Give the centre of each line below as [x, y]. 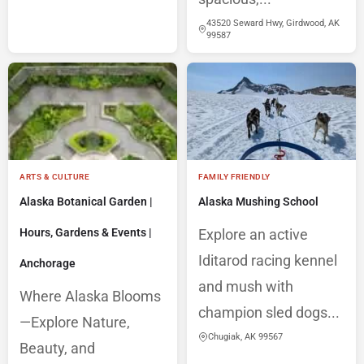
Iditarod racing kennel [268, 261]
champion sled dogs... [269, 313]
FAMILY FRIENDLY [234, 177]
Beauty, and [57, 349]
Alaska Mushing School [258, 202]
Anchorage [48, 264]
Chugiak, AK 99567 [245, 337]
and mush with [246, 287]
